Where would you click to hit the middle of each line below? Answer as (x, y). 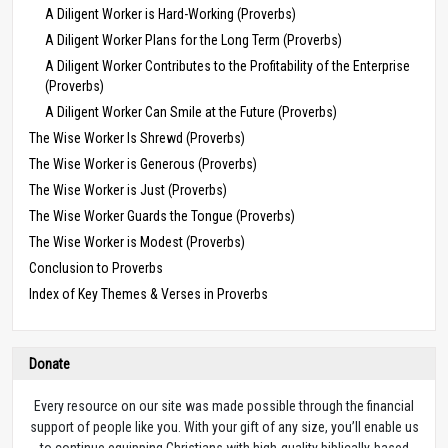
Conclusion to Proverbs (96, 267)
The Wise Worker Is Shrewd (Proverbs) (137, 137)
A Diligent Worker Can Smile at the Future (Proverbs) (191, 111)
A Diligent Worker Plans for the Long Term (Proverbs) (193, 39)
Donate (49, 363)
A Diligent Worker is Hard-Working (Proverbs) (170, 13)
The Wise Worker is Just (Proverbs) (128, 189)
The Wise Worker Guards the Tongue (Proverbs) (162, 215)
